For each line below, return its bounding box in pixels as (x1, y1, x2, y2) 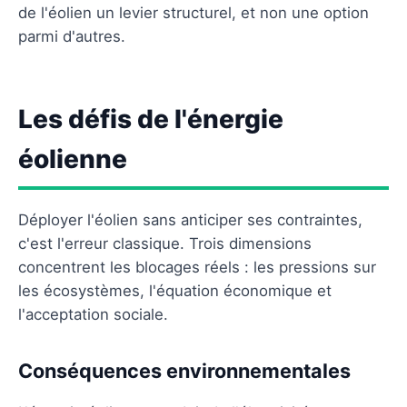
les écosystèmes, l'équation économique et (18, 281, 332, 300)
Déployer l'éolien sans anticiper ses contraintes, (18, 210, 362, 229)
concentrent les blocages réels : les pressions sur (18, 257, 376, 276)
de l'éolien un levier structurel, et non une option (18, 3, 369, 22)
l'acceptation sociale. (18, 304, 168, 323)
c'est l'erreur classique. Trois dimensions (18, 233, 312, 253)
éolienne (18, 143, 127, 174)
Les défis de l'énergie (18, 103, 283, 134)
